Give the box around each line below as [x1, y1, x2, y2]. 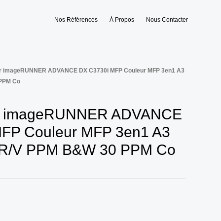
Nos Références [54, 16, 98, 23]
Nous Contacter [146, 16, 188, 23]
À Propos [110, 16, 134, 23]
